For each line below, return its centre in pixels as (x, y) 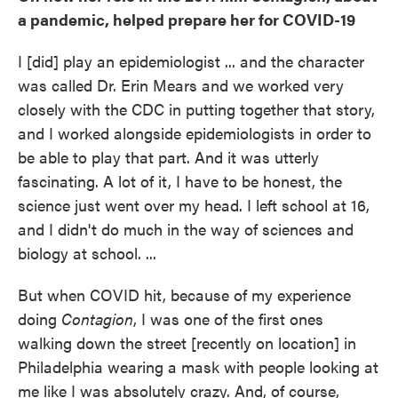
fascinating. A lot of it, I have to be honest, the (180, 181)
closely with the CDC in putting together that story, (196, 109)
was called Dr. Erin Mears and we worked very (181, 85)
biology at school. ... (87, 253)
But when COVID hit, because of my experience (184, 295)
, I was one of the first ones (228, 319)
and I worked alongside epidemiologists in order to (195, 133)
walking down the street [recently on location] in (187, 343)
